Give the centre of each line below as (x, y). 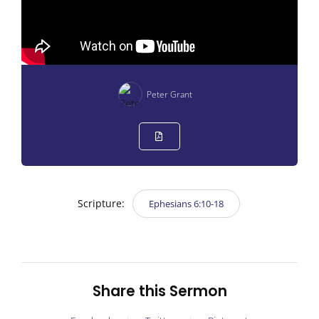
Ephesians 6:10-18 (186, 204)
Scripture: (102, 204)
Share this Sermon (159, 292)
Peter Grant (169, 94)
